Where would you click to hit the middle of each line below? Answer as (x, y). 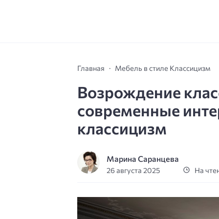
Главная (91, 68)
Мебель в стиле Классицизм (163, 68)
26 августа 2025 (133, 170)
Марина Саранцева (143, 159)
